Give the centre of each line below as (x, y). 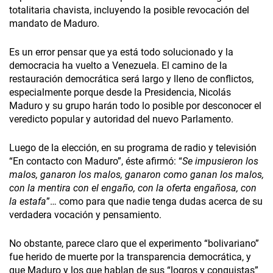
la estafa (28, 202)
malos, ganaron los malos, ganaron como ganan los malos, (136, 175)
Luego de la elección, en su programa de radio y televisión (133, 148)
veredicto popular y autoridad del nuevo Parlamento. (121, 119)
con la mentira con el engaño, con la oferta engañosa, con (133, 188)
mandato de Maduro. (54, 24)
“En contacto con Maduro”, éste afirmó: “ (96, 161)
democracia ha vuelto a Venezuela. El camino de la (118, 66)
